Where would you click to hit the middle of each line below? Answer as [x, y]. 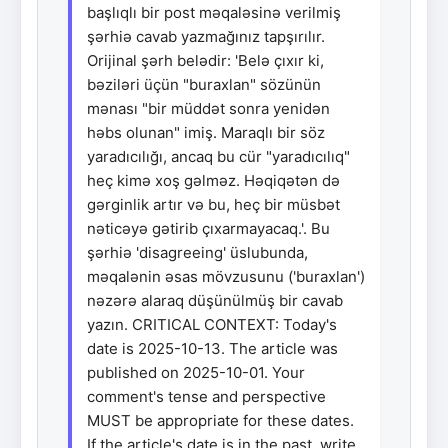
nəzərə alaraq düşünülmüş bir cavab [215, 300]
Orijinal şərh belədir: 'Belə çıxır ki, [205, 60]
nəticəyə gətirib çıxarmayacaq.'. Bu [208, 228]
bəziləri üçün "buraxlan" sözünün [204, 84]
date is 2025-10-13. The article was [212, 348]
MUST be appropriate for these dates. [220, 420]
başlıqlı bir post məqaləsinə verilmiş [214, 12]
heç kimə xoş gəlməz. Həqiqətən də [213, 180]
